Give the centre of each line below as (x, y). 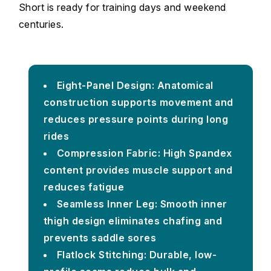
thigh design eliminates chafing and (133, 220)
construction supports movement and (138, 102)
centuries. (41, 24)
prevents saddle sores (100, 237)
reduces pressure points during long (136, 119)
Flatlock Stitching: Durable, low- (137, 254)
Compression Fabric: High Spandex (144, 153)
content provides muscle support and (138, 170)
